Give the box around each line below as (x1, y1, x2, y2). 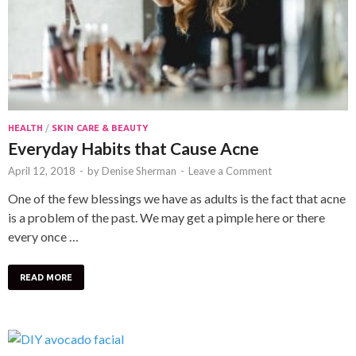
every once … (8, 228, 79, 244)
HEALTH (8, 122, 43, 133)
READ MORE (20, 272, 72, 282)
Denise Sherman (102, 164, 176, 177)
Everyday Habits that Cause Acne (8, 137, 259, 158)
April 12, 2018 (8, 164, 75, 177)
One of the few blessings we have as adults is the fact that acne (8, 190, 346, 206)
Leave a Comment (188, 164, 272, 177)
